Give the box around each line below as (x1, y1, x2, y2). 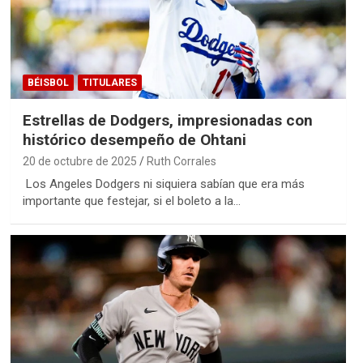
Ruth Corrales (146, 154, 216, 168)
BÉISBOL (27, 76, 69, 88)
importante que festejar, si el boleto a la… (22, 193, 241, 208)
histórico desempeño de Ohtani (22, 130, 246, 149)
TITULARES (82, 76, 137, 88)
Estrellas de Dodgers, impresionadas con (22, 110, 313, 130)
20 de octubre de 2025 (22, 154, 137, 168)
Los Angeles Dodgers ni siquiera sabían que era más (22, 176, 305, 191)
